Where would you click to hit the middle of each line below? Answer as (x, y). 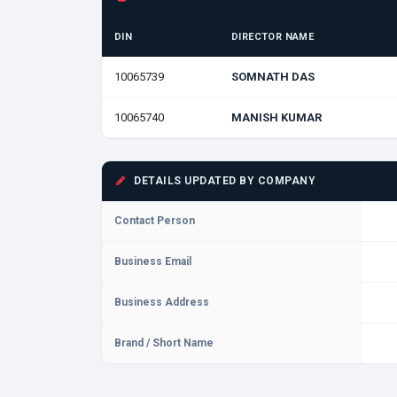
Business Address (162, 302)
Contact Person (155, 221)
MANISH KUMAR (276, 117)
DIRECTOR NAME (273, 37)
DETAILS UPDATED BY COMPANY (223, 181)
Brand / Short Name (164, 343)
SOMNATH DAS (273, 77)
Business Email (153, 261)
